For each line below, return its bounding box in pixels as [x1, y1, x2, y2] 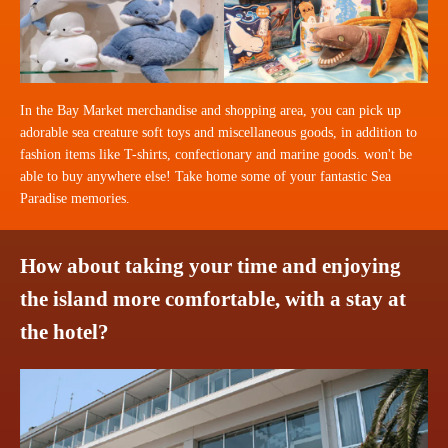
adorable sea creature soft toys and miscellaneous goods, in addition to [20, 125, 417, 141]
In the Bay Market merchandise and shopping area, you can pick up [20, 103, 401, 119]
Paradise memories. [20, 191, 130, 207]
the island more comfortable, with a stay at [20, 287, 406, 312]
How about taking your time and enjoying [20, 254, 401, 279]
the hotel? [20, 320, 109, 345]
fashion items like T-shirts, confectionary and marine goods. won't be [20, 147, 412, 163]
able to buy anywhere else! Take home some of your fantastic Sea [20, 169, 391, 185]
